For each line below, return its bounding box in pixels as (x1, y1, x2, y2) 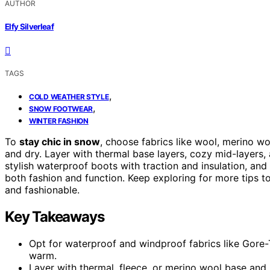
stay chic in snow (19, 135, 100, 148)
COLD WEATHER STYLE (29, 92, 109, 101)
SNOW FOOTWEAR (29, 104, 93, 113)
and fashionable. (5, 183, 80, 196)
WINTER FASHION (29, 116, 89, 125)
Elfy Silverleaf (5, 21, 54, 31)
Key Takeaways (5, 207, 104, 225)
